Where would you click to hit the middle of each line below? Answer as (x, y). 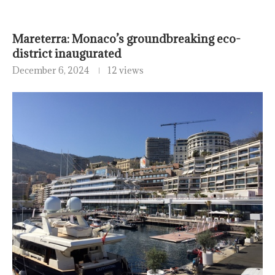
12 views (126, 71)
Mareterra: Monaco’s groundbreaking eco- (126, 39)
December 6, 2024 (51, 71)
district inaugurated (67, 54)
